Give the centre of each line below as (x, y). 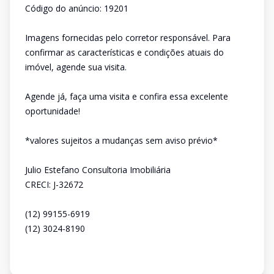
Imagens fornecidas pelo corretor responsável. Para (128, 38)
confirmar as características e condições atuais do (124, 52)
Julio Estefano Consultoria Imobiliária (98, 170)
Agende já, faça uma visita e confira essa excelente (127, 96)
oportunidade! (53, 111)
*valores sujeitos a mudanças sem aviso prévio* (121, 140)
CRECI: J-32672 (54, 184)
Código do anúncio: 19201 (77, 8)
